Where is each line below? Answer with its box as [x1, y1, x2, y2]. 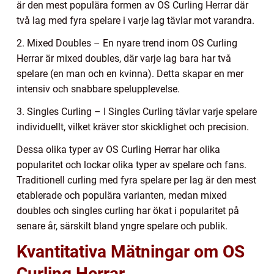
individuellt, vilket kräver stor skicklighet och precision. [17, 120, 249, 133]
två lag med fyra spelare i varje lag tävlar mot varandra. [17, 14, 254, 26]
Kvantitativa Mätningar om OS [17, 241, 245, 262]
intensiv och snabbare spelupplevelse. [17, 83, 180, 95]
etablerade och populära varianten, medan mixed [17, 189, 227, 201]
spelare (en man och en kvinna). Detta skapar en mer [17, 67, 243, 80]
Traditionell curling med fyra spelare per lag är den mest [17, 174, 256, 186]
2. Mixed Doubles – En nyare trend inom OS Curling [17, 37, 237, 49]
